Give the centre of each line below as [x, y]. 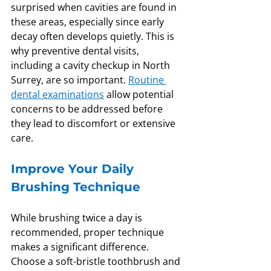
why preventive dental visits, [76, 51]
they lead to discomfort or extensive [94, 124]
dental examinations [57, 95]
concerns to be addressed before [88, 109]
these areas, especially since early [89, 22]
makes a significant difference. [81, 247]
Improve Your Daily [74, 169]
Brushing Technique [76, 187]
